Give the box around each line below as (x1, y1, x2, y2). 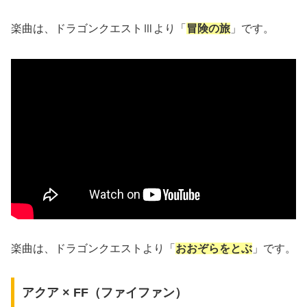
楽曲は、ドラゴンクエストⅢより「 (11, 22, 186, 34)
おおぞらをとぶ (175, 242, 252, 254)
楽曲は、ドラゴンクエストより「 (11, 242, 175, 254)
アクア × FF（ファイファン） (21, 286, 187, 300)
